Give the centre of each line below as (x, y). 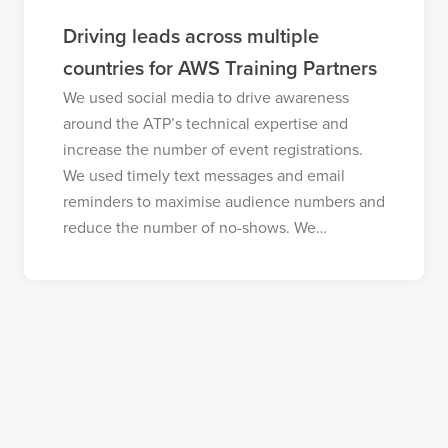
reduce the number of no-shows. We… (194, 227)
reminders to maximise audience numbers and (223, 201)
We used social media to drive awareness (205, 97)
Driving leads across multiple (190, 36)
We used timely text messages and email (203, 175)
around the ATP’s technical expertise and (205, 123)
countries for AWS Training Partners (219, 68)
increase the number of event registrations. (212, 149)
